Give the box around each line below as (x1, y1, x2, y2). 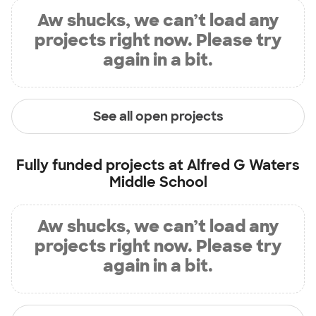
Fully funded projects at (16, 156, 187, 174)
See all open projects (92, 107, 224, 125)
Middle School (109, 173, 207, 191)
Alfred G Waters (187, 156, 300, 174)
